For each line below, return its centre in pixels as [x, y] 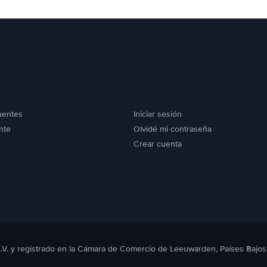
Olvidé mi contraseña [173, 129]
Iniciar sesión [158, 114]
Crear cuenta [158, 144]
